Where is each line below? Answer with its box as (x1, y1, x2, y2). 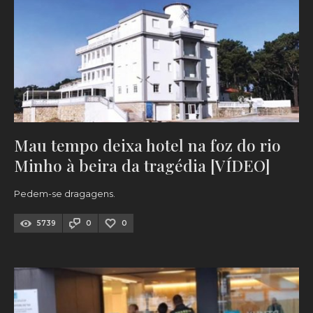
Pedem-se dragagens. (14, 188, 115, 200)
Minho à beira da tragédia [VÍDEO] (14, 154, 270, 177)
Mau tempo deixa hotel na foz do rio (14, 134, 281, 156)
